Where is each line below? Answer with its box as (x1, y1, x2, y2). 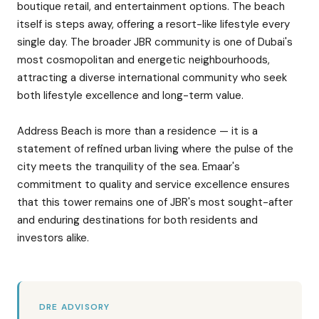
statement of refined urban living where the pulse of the (17, 142, 293, 156)
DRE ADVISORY (39, 301, 110, 313)
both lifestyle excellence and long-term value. (17, 88, 244, 103)
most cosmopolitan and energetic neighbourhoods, (17, 53, 270, 67)
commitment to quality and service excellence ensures (17, 177, 290, 192)
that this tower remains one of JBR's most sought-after (17, 195, 293, 209)
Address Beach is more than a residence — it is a (17, 124, 258, 138)
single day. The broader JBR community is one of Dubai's (17, 35, 293, 49)
